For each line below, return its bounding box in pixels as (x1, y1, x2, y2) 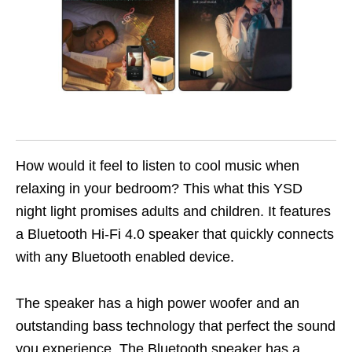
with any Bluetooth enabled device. (16, 248, 234, 265)
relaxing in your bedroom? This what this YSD (16, 180, 302, 196)
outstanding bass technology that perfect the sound (16, 317, 335, 334)
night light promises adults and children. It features (16, 203, 331, 219)
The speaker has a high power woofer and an (16, 295, 299, 311)
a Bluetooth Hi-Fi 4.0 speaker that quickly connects (16, 225, 334, 242)
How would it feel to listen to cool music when (16, 157, 299, 174)
